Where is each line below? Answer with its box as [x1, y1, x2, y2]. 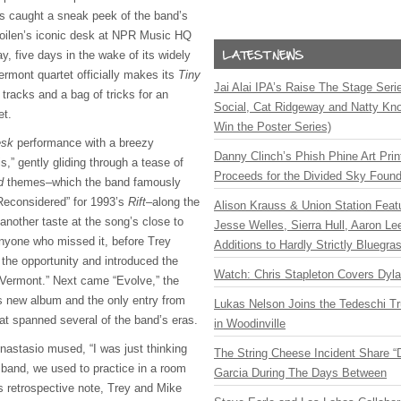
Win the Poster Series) [214, 120, 331, 133]
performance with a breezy [13, 136, 154, 149]
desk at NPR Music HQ [70, 29, 192, 42]
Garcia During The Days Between [214, 366, 387, 380]
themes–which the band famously [4, 175, 181, 189]
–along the [146, 195, 200, 209]
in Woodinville [214, 317, 286, 330]
